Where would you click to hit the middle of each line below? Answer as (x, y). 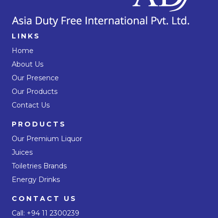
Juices (22, 152)
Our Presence (35, 78)
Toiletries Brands (39, 166)
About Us (27, 64)
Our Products (35, 91)
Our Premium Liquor (47, 138)
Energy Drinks (36, 179)
